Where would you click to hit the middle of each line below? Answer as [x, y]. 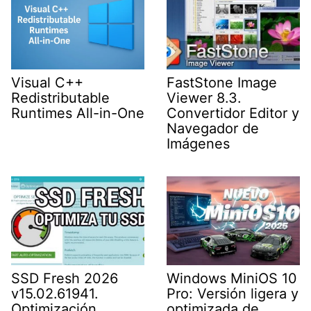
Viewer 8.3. [204, 98]
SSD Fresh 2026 [65, 278]
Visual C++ [47, 82]
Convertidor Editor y [233, 113]
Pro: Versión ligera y [233, 293]
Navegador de [213, 128]
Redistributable [60, 98]
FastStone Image [222, 82]
